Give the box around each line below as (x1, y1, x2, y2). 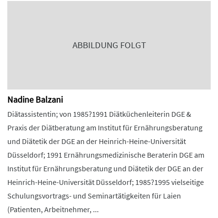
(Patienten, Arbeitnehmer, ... (7, 204, 99, 214)
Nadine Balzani (7, 94, 63, 105)
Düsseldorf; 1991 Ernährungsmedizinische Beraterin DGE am (7, 150, 204, 160)
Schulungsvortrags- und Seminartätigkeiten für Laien (7, 191, 181, 200)
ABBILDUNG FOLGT (72, 39, 146, 51)
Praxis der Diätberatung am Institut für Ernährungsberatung (7, 123, 202, 132)
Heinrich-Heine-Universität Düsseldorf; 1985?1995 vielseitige (7, 177, 204, 187)
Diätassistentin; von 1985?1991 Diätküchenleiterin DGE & (7, 109, 191, 119)
